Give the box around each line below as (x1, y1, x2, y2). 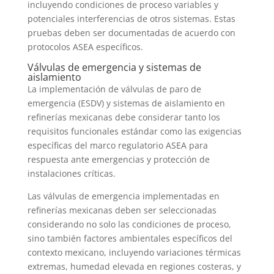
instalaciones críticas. (27, 168, 116, 180)
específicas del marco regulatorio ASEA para (27, 139, 208, 152)
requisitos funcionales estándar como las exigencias (27, 125, 242, 138)
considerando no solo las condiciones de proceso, (27, 218, 231, 231)
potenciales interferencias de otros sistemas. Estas (27, 13, 235, 25)
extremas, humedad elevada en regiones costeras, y (27, 261, 241, 273)
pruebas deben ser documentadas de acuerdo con (27, 27, 235, 39)
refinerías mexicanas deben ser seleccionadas (27, 204, 217, 217)
